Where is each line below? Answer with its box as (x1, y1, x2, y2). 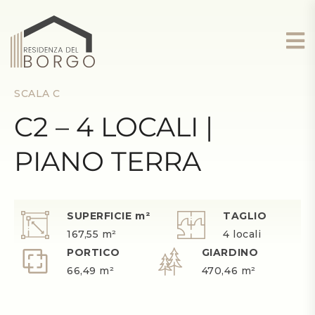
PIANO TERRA (14, 145, 201, 178)
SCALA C (14, 87, 60, 100)
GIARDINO (201, 246, 259, 259)
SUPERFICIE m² (67, 210, 150, 222)
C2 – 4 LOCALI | (14, 110, 213, 143)
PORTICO (67, 246, 120, 259)
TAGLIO (222, 210, 267, 222)
